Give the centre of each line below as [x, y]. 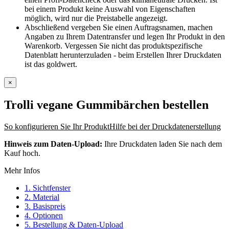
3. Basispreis [45, 206]
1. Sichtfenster [48, 188]
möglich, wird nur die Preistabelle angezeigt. [96, 18]
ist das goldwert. [51, 64]
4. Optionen [44, 215]
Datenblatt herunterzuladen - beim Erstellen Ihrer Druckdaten [123, 55]
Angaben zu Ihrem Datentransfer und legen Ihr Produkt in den [125, 36]
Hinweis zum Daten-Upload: [54, 144]
